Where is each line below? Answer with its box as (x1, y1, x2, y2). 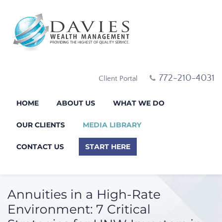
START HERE (85, 142, 130, 151)
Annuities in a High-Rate (7, 186, 161, 202)
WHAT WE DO (113, 98, 165, 108)
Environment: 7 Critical (7, 201, 151, 217)
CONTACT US (16, 142, 64, 151)
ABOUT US (56, 98, 95, 108)
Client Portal (99, 74, 138, 83)
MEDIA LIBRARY (83, 120, 141, 129)
